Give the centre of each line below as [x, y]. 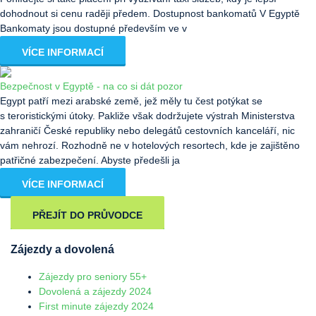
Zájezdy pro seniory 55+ [93, 276]
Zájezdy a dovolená [62, 249]
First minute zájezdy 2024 [96, 306]
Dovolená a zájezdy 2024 [95, 291]
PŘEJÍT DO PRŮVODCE [87, 215]
